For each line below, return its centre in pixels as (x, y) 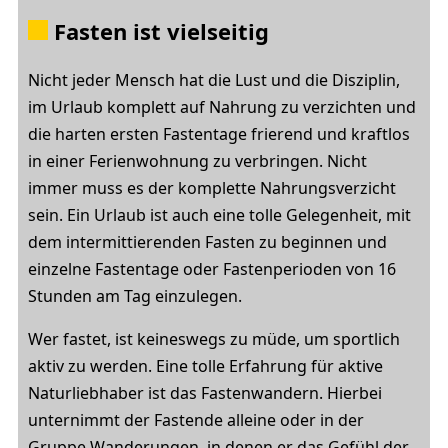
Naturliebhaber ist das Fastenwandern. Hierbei (205, 393)
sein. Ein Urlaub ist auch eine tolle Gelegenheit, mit (219, 215)
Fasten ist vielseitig (158, 31)
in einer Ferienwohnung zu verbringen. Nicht (197, 161)
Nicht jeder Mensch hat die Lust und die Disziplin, (214, 80)
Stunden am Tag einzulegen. (135, 296)
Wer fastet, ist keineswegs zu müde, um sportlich (214, 339)
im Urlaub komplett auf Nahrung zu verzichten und (222, 107)
